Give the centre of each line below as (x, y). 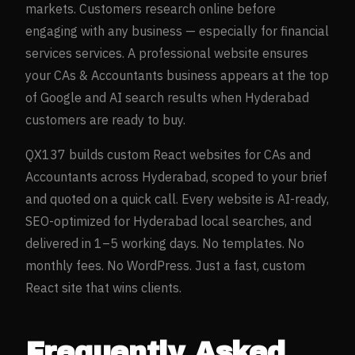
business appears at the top (246, 75)
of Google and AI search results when (135, 97)
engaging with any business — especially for (153, 31)
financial (305, 31)
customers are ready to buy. (105, 119)
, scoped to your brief (267, 176)
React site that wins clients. (103, 287)
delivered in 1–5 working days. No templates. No (165, 243)
